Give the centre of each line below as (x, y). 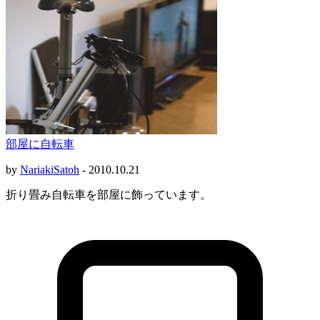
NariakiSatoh (50, 169)
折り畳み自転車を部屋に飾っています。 (109, 194)
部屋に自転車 (40, 144)
